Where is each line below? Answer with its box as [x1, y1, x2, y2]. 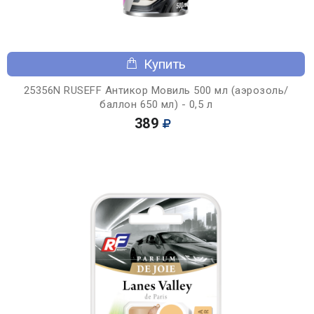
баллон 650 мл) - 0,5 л [100, 97, 212, 111]
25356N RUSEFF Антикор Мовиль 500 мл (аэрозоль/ [23, 83, 289, 97]
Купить [144, 55, 186, 72]
